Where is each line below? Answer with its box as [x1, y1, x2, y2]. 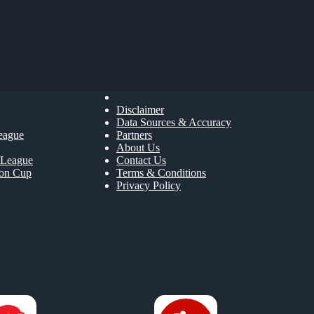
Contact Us [116, 153, 166, 166]
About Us [116, 141, 160, 153]
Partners [116, 128, 152, 141]
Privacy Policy [116, 179, 181, 191]
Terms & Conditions [116, 166, 206, 179]
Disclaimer [116, 103, 164, 116]
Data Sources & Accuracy [116, 116, 231, 128]
